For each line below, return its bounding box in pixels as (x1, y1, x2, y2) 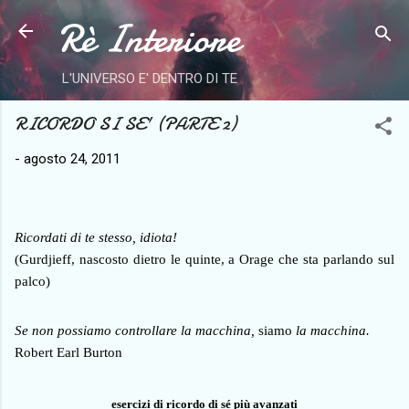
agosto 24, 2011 (24, 151, 121, 167)
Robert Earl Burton (15, 344, 122, 360)
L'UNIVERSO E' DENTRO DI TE (61, 70, 237, 87)
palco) (15, 273, 50, 288)
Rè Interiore (58, 12, 240, 66)
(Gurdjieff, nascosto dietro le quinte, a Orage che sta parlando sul (15, 251, 394, 267)
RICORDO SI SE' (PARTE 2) (15, 111, 236, 136)
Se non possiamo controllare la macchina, (15, 322, 255, 338)
